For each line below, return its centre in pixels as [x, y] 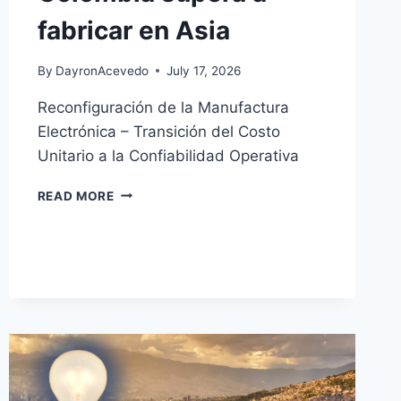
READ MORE [76, 196]
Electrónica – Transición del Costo [158, 131]
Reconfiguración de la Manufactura [163, 107]
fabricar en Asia [133, 31]
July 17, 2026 [203, 70]
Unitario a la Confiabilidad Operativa [168, 155]
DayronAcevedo [102, 70]
